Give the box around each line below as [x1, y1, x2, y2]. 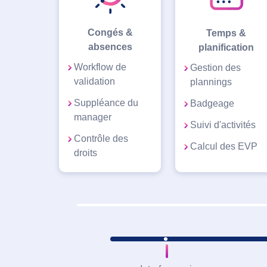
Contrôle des [74, 133, 128, 144]
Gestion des [190, 62, 241, 73]
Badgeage [190, 98, 234, 108]
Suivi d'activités [190, 119, 256, 130]
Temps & [206, 27, 246, 38]
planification [198, 42, 254, 52]
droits [74, 147, 97, 158]
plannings [190, 76, 232, 87]
